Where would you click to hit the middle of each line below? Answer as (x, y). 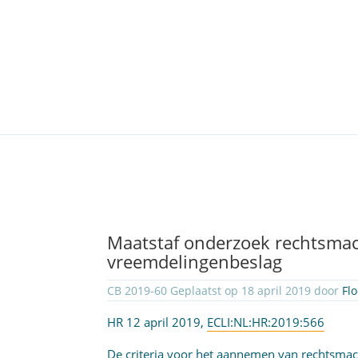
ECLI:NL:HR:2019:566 (266, 322)
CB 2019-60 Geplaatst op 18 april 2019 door (225, 290)
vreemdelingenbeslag (195, 262)
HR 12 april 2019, (157, 322)
